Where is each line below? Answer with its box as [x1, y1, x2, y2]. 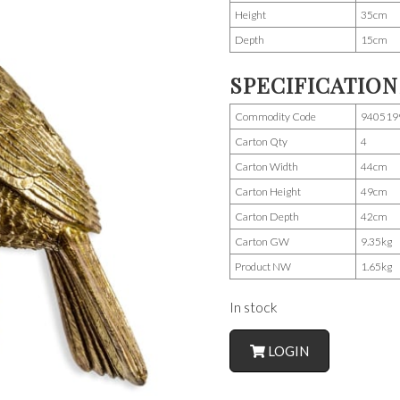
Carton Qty [235, 134, 287, 148]
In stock [229, 297, 278, 315]
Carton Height [235, 184, 301, 198]
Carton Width [235, 159, 298, 173]
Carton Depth [235, 209, 299, 223]
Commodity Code [235, 109, 316, 123]
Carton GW [235, 234, 289, 248]
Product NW [235, 259, 291, 273]
